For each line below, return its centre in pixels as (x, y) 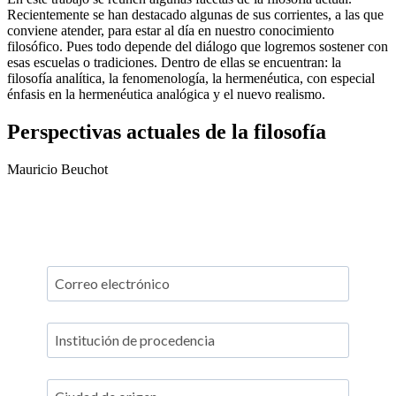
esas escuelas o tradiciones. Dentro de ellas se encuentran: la (174, 62)
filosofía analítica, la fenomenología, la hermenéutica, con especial (191, 78)
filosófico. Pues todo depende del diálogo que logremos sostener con (198, 46)
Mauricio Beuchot (57, 169)
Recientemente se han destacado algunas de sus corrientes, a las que (195, 14)
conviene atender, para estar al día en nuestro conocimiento (171, 30)
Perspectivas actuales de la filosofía (167, 131)
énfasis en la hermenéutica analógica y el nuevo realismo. (166, 94)
